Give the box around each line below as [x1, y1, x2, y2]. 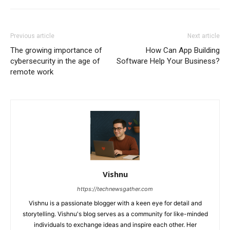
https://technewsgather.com [77, 185, 153, 193]
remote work [10, 67, 53, 76]
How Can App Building [146, 45, 220, 55]
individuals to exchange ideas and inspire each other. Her [33, 220, 197, 228]
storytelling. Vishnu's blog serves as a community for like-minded [22, 209, 208, 218]
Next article [187, 32, 220, 40]
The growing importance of [10, 45, 102, 55]
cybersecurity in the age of [10, 56, 100, 66]
